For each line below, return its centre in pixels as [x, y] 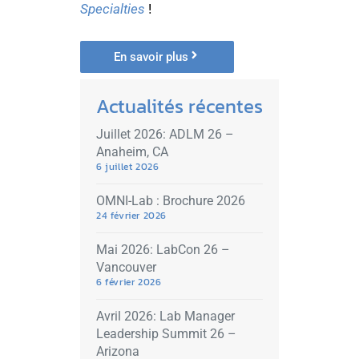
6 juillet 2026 [128, 166]
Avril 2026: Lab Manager [165, 316]
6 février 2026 [129, 282]
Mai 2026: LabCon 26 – [163, 249]
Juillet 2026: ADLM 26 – [165, 134]
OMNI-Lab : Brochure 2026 [171, 200]
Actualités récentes [179, 106]
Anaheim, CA [132, 151]
